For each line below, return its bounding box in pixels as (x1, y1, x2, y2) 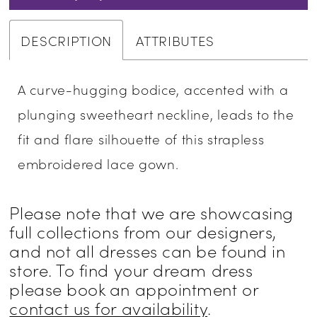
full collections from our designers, (9, 219, 277, 243)
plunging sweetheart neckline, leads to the (18, 104, 294, 124)
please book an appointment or (9, 276, 259, 300)
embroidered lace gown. (18, 154, 179, 173)
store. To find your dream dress (9, 257, 253, 281)
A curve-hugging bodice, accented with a (18, 79, 289, 99)
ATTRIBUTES (136, 30, 215, 50)
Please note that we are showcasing (9, 200, 294, 224)
